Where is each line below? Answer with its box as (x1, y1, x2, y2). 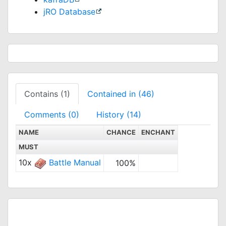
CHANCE (106, 128, 136, 136)
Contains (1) (24, 89, 70, 99)
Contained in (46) (87, 89, 154, 99)
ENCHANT (141, 128, 175, 136)
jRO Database (43, 7, 95, 17)
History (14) (96, 109, 141, 120)
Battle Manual (49, 157, 101, 167)
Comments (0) (24, 109, 79, 120)
